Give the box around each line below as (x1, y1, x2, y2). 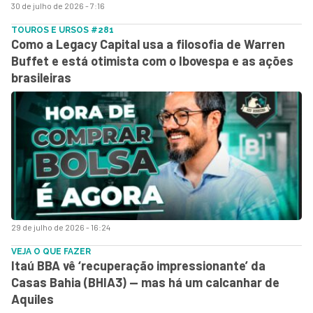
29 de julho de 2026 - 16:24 (11, 221, 110, 232)
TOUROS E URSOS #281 (11, 24, 114, 35)
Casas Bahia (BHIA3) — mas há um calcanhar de (11, 274, 279, 290)
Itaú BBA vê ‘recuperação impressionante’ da (11, 257, 265, 273)
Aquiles (11, 291, 54, 307)
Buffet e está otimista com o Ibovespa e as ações (11, 52, 293, 68)
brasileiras (11, 69, 71, 85)
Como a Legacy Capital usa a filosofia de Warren (11, 36, 285, 52)
